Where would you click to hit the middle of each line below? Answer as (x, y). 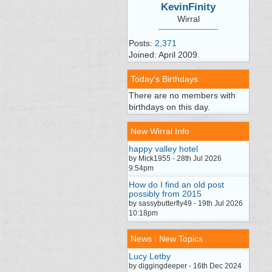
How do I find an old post (176, 185)
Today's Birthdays (164, 79)
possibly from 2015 (165, 194)
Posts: (142, 43)
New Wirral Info (160, 131)
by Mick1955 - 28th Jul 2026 (175, 158)
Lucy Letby (150, 256)
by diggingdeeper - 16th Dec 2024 (185, 266)
